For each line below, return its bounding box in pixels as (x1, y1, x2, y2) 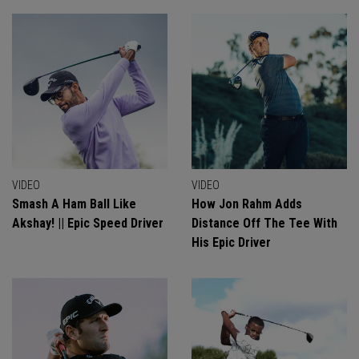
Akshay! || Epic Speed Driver (12, 216, 163, 231)
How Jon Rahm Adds (192, 196, 302, 212)
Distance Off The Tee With (192, 216, 337, 231)
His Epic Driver (192, 235, 271, 250)
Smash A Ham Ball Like (12, 196, 136, 212)
